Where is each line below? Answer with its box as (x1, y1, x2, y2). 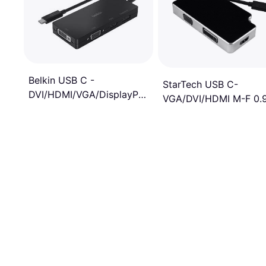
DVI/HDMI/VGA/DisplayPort (28, 88, 152, 100)
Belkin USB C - (28, 74, 94, 86)
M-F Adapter (28, 102, 85, 115)
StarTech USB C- (163, 78, 238, 90)
